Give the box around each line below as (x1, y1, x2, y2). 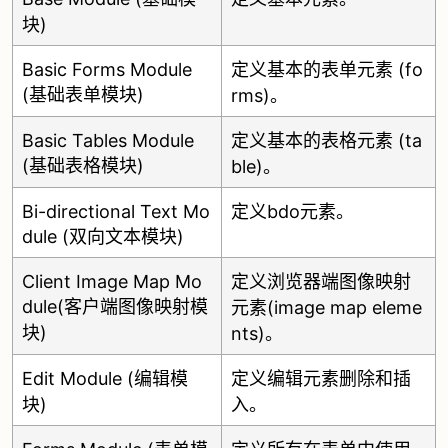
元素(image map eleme (231, 297, 422, 318)
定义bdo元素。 (231, 201, 354, 222)
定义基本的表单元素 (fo (231, 59, 423, 80)
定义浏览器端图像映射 (231, 271, 411, 292)
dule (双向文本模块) (22, 226, 184, 247)
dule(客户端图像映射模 (22, 296, 208, 317)
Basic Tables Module (22, 130, 194, 151)
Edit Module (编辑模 (22, 368, 188, 389)
